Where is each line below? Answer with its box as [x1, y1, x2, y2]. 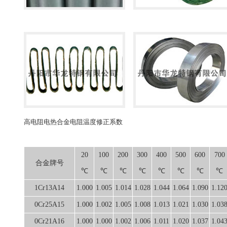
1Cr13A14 [34, 183, 64, 192]
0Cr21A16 [34, 217, 64, 225]
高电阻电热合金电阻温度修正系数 [24, 118, 123, 126]
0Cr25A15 [34, 200, 64, 208]
